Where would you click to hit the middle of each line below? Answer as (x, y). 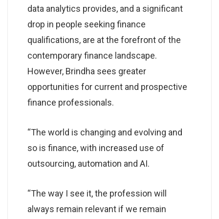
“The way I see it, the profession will (97, 193)
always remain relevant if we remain (97, 209)
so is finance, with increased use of (96, 148)
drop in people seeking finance (87, 24)
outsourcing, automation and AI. (88, 163)
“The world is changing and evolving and (105, 132)
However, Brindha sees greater (87, 71)
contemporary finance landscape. (92, 55)
